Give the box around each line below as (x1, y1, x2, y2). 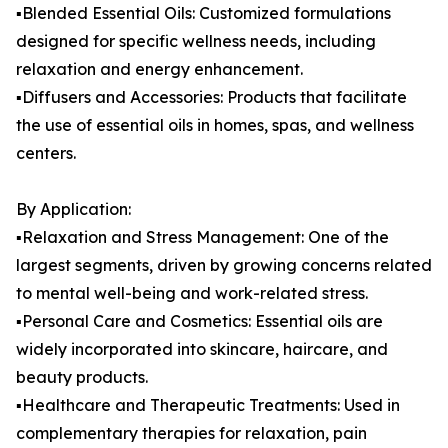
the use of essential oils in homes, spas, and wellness (16, 115, 414, 136)
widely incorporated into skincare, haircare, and (16, 339, 388, 360)
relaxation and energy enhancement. (16, 59, 303, 80)
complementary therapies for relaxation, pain (16, 423, 367, 444)
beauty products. (16, 367, 148, 388)
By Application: (16, 199, 131, 220)
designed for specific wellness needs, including (16, 31, 376, 52)
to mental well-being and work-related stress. (16, 283, 368, 304)
